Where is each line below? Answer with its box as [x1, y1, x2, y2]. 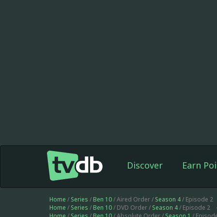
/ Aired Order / [112, 195, 155, 203]
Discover [126, 159, 163, 171]
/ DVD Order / [112, 203, 152, 212]
